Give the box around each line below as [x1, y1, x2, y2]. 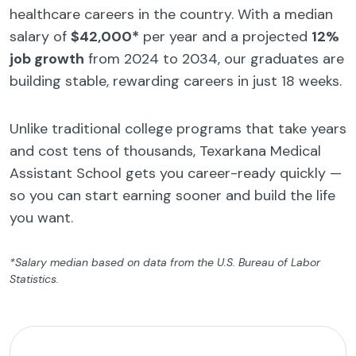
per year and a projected [139, 27, 311, 47]
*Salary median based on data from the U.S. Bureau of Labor [10, 255, 320, 270]
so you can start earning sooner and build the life [10, 186, 335, 206]
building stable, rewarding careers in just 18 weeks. [10, 72, 342, 91]
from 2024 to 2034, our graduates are [84, 49, 344, 69]
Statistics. [10, 272, 59, 287]
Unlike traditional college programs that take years [10, 119, 346, 139]
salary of [10, 27, 71, 47]
